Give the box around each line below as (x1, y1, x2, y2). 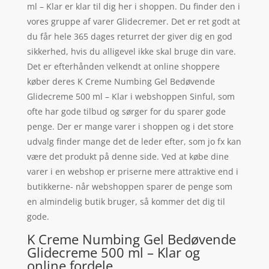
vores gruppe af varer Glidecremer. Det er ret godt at (26, 16, 240, 28)
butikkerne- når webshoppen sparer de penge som (26, 181, 232, 193)
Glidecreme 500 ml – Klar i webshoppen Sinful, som (26, 91, 235, 103)
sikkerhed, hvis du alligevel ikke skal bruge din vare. (26, 46, 236, 58)
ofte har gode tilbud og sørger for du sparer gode (26, 106, 226, 118)
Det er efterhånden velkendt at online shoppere (26, 61, 220, 73)
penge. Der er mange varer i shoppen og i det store (26, 121, 234, 133)
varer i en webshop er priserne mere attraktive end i (26, 166, 238, 178)
